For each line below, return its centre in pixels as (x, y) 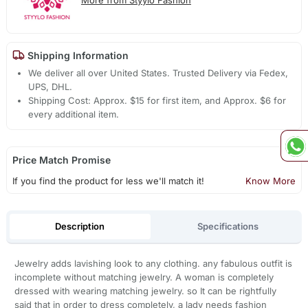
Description (80, 226)
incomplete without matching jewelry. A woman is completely (144, 277)
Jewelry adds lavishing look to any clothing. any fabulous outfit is (153, 264)
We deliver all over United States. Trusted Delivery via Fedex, (158, 73)
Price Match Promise (61, 160)
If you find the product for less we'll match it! (108, 181)
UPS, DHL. (51, 87)
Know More (271, 181)
